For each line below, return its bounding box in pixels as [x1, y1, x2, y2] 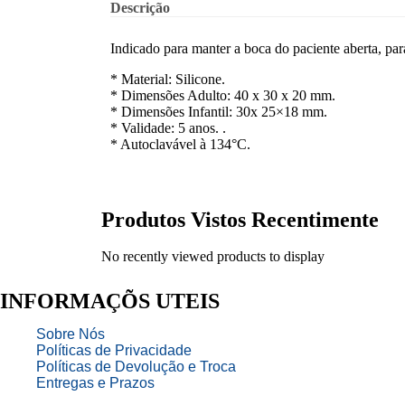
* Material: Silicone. [110, 71, 225, 87]
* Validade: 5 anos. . [110, 119, 226, 136]
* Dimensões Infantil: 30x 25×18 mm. [110, 103, 327, 119]
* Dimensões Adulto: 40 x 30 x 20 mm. [110, 87, 335, 103]
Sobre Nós [36, 325, 105, 342]
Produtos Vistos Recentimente [101, 207, 379, 231]
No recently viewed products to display [101, 248, 325, 264]
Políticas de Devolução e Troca [36, 358, 236, 374]
